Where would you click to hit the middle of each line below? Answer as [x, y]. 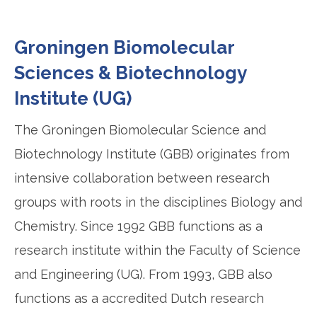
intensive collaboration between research [142, 178]
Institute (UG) [73, 99]
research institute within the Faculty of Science [157, 250]
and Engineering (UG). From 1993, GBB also [143, 275]
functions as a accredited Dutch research [139, 299]
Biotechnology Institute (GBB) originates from [152, 154]
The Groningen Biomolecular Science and [140, 130]
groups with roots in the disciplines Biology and [158, 202]
